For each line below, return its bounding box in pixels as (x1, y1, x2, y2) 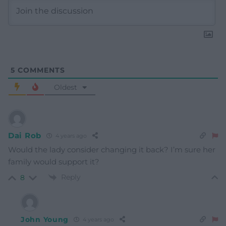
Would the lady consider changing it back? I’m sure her (8, 144, 215, 154)
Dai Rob (8, 131, 41, 141)
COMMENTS (15, 65, 65, 75)
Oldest (53, 82, 77, 92)
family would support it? (8, 156, 99, 166)
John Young (21, 214, 69, 224)
